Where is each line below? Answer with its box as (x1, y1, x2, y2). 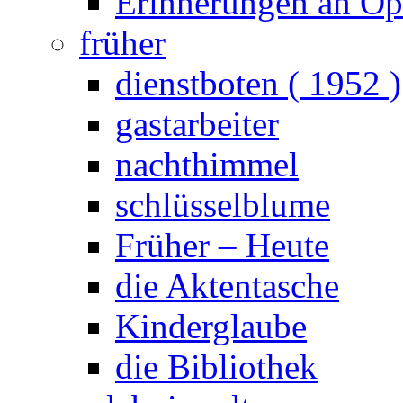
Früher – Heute (115, 226, 329, 264)
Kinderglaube (115, 307, 307, 345)
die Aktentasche (115, 266, 339, 305)
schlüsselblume (115, 185, 330, 224)
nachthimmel (115, 145, 299, 184)
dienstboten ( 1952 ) (115, 64, 401, 103)
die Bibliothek (115, 347, 318, 386)
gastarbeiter (115, 104, 279, 143)
